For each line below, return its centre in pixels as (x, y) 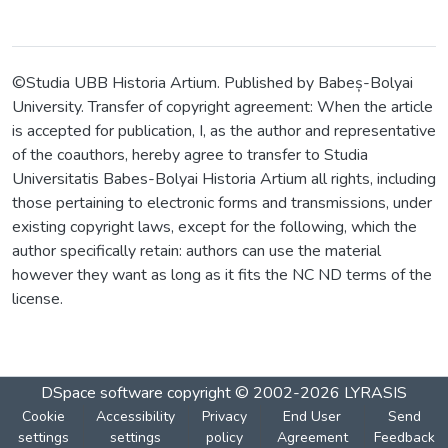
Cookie (44, 416)
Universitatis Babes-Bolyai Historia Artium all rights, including (224, 179)
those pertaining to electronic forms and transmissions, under (222, 203)
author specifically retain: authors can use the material (196, 251)
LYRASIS (375, 392)
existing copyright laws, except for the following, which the (214, 227)
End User (312, 416)
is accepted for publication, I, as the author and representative (224, 131)
